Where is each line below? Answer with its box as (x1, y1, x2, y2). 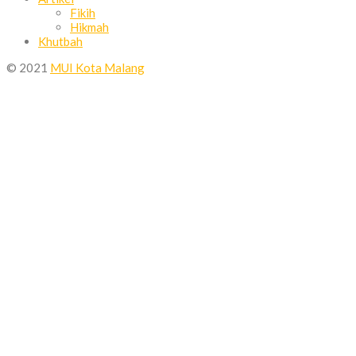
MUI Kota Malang (50, 60, 145, 75)
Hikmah (70, 20, 109, 35)
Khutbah (38, 34, 83, 49)
